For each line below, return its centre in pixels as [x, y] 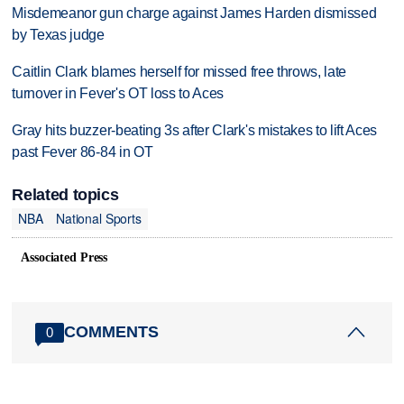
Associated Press [64, 257]
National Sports [98, 219]
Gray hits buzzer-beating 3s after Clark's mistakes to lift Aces [195, 130]
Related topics [65, 194]
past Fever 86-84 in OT [83, 151]
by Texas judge [58, 34]
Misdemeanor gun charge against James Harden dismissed [194, 13]
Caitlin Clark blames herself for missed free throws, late [179, 71]
